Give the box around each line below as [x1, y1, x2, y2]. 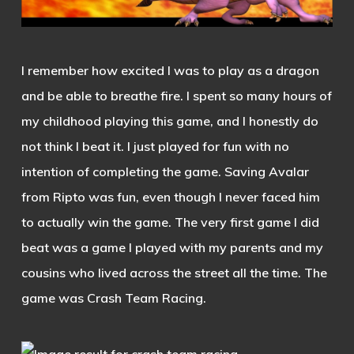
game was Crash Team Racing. [21, 289, 206, 306]
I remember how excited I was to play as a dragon [21, 62, 319, 78]
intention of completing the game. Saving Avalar [21, 163, 309, 179]
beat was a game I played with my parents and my [21, 239, 323, 255]
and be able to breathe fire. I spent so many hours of [21, 87, 332, 104]
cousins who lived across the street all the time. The [21, 264, 327, 281]
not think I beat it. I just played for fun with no [21, 137, 289, 154]
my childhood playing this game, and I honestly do [21, 112, 318, 129]
